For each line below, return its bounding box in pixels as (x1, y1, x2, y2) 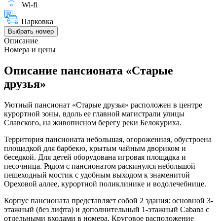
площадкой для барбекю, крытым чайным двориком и (4, 144, 186, 152)
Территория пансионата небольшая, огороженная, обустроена (4, 135, 212, 144)
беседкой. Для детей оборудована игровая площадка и (4, 152, 186, 161)
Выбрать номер (8, 27, 54, 35)
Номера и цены (4, 45, 56, 54)
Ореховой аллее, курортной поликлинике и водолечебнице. (4, 179, 206, 188)
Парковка (21, 17, 53, 26)
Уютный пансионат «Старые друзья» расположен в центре (4, 100, 202, 109)
